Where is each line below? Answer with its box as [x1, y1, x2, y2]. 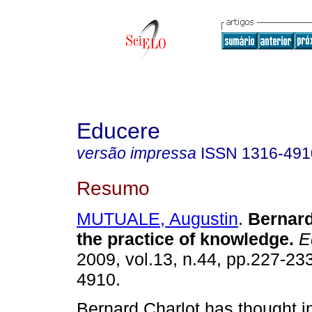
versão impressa [77, 144, 196, 162]
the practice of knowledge [77, 229, 289, 249]
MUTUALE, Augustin [77, 209, 238, 229]
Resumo [77, 176, 150, 199]
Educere [77, 118, 160, 143]
